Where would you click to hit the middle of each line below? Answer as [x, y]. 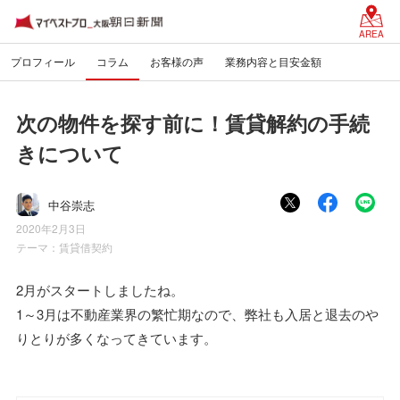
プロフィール [43, 61]
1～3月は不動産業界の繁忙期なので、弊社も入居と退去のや [197, 314]
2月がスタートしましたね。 [100, 290]
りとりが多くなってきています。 [117, 338]
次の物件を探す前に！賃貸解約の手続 [193, 123]
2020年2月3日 [51, 228]
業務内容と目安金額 [273, 61]
